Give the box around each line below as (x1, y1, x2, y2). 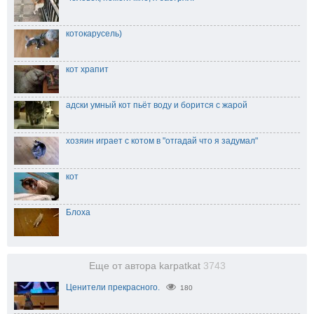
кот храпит (66, 64, 109, 75)
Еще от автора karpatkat (88, 261, 203, 272)
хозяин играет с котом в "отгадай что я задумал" (66, 136, 258, 146)
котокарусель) (66, 29, 122, 39)
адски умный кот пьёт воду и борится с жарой (66, 100, 247, 111)
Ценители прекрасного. (66, 282, 160, 293)
